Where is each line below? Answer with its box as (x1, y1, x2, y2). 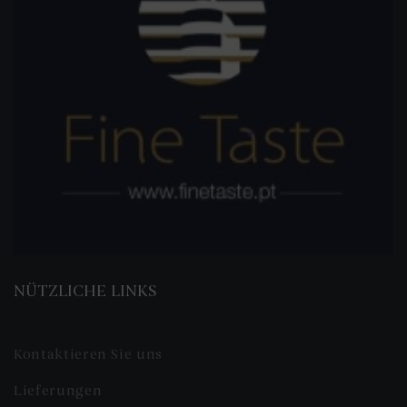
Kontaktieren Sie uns (14, 346, 163, 363)
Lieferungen (14, 382, 103, 400)
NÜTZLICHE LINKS (14, 281, 157, 302)
